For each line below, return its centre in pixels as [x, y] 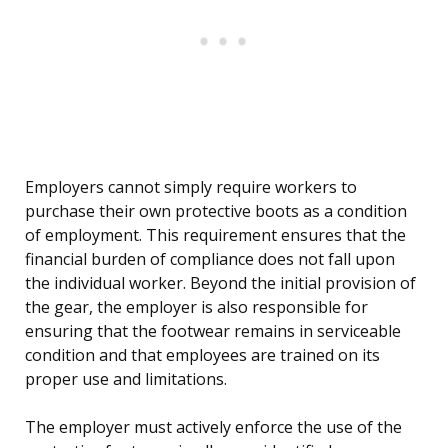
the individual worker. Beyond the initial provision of [220, 283]
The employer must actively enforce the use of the [213, 427]
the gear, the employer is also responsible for [196, 307]
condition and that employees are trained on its [202, 355]
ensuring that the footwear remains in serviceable [213, 331]
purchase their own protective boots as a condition [216, 211]
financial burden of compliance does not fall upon [210, 259]
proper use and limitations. [126, 379]
